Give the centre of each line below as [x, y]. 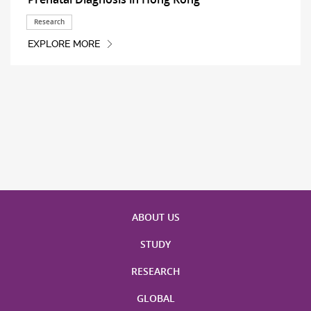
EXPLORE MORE [64, 44]
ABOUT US [155, 217]
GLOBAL [155, 299]
